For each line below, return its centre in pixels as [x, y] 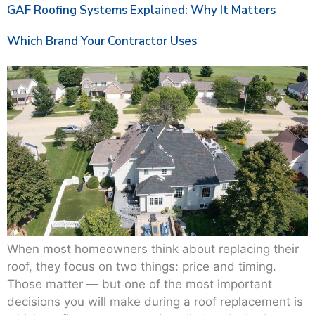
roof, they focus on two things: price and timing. [142, 266]
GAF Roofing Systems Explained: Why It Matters [141, 11]
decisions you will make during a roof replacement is [155, 301]
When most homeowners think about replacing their [153, 249]
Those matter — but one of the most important [140, 284]
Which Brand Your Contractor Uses [102, 41]
